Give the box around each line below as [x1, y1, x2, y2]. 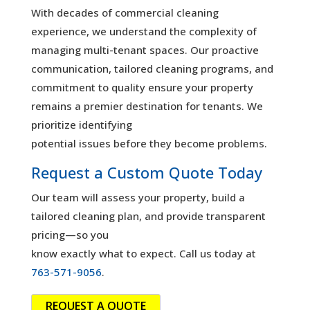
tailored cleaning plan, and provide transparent [30, 208, 266, 223]
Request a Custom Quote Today [30, 161, 262, 183]
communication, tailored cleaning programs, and [30, 61, 273, 75]
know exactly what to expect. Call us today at [30, 246, 256, 260]
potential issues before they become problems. [30, 136, 267, 150]
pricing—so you [30, 227, 109, 241]
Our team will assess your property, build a [30, 190, 245, 204]
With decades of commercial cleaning [30, 5, 219, 19]
